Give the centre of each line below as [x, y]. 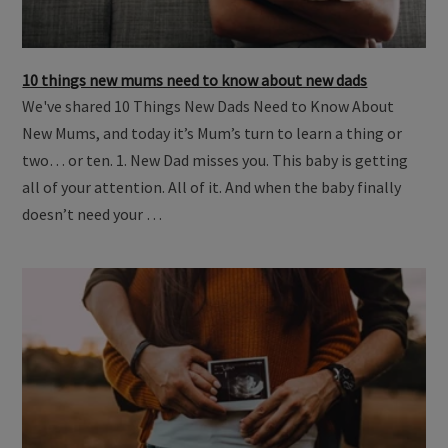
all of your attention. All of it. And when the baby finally [212, 187]
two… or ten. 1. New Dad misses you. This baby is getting [215, 160]
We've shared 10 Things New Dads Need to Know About [208, 106]
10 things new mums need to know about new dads [195, 80]
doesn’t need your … [92, 214]
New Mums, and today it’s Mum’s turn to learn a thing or [212, 133]
